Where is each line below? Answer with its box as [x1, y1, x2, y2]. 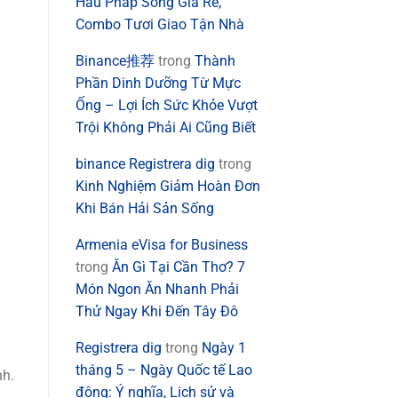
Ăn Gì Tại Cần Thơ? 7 [111, 259, 245, 276]
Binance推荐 [75, 52, 155, 70]
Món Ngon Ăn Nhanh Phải [75, 281, 239, 298]
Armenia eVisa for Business [75, 236, 248, 254]
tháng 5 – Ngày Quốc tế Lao [75, 362, 252, 379]
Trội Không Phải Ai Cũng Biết [75, 119, 256, 137]
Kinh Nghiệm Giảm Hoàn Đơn [75, 178, 260, 195]
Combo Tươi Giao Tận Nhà [75, 16, 244, 34]
